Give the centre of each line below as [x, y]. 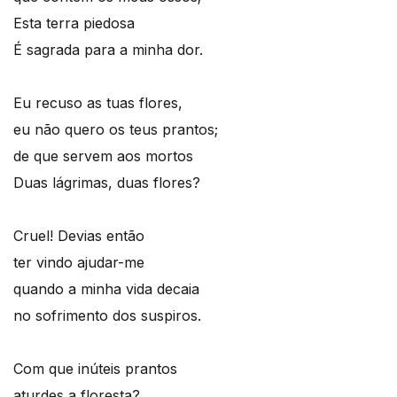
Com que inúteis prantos [95, 369]
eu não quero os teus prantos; [116, 129]
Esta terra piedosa [74, 23]
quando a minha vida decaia [106, 289]
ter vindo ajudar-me [79, 262]
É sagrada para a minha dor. [108, 50]
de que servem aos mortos [103, 156]
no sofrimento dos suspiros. [107, 315]
